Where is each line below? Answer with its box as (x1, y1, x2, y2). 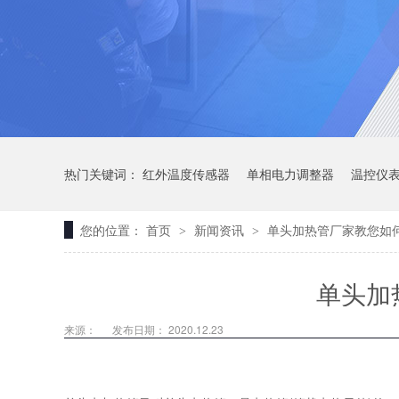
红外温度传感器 (142, 165, 230, 183)
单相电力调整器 (247, 165, 334, 183)
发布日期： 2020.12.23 (112, 322, 224, 337)
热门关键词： (64, 165, 142, 183)
